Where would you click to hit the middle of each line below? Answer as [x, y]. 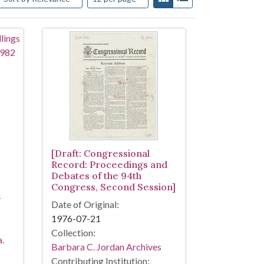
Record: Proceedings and [109, 165]
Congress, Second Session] [113, 187]
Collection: [73, 233]
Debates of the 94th [96, 176]
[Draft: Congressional [100, 154]
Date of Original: [85, 204]
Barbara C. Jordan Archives [106, 247]
